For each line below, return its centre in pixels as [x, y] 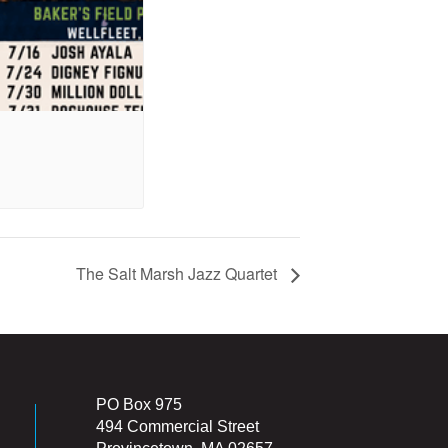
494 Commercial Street [177, 426]
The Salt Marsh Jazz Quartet [178, 273]
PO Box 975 [139, 404]
